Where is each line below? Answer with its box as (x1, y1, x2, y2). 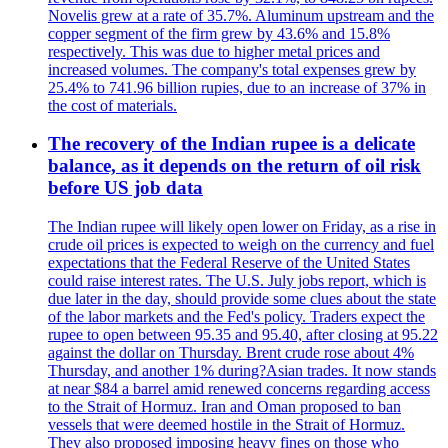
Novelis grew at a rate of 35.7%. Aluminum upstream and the (48, 6, 434, 24)
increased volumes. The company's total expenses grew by (48, 60, 416, 78)
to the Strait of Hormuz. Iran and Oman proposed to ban (48, 398, 401, 416)
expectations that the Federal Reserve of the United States (48, 254, 410, 272)
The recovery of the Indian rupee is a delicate (48, 133, 415, 155)
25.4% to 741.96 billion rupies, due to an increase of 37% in (48, 78, 426, 96)
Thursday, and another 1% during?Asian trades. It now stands (48, 362, 436, 380)
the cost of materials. (48, 96, 177, 114)
